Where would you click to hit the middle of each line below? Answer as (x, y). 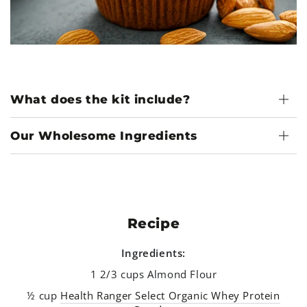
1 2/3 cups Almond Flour (153, 274)
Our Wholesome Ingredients (104, 135)
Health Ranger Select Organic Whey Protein (170, 296)
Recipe (153, 224)
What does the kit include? (100, 99)
